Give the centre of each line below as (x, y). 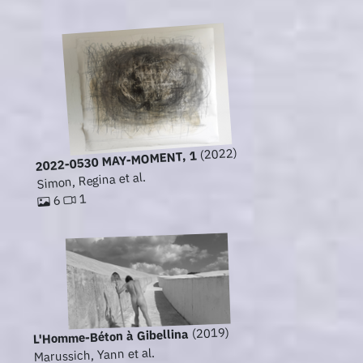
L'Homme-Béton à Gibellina (111, 337)
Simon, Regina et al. (91, 180)
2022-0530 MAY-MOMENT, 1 (116, 161)
